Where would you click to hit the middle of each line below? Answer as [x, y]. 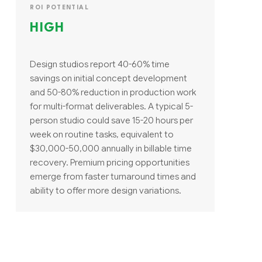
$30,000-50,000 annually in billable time [111, 148]
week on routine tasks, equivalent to [102, 134]
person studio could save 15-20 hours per [112, 120]
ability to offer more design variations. [106, 190]
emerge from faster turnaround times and [113, 176]
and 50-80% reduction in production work [113, 92]
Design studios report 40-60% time [100, 64]
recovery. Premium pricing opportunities [110, 162]
